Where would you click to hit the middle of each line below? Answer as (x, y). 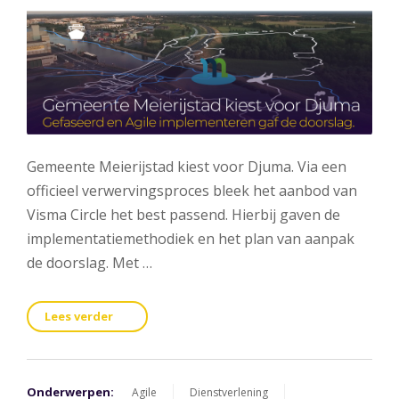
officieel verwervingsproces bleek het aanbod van (192, 191)
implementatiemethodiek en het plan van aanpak (191, 239)
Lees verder (80, 317)
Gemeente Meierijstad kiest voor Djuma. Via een (187, 167)
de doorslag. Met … (90, 263)
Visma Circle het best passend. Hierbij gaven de (183, 215)
